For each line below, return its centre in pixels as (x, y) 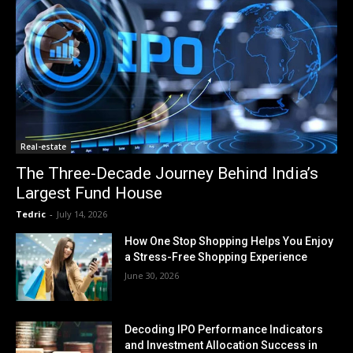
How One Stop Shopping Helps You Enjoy (229, 242)
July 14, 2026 (82, 214)
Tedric (31, 214)
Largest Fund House (89, 193)
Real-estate (43, 147)
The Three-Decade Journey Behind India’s (167, 174)
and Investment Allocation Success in (221, 345)
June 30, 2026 (152, 276)
